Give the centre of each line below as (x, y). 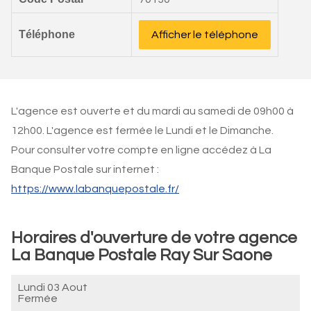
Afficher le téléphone (205, 35)
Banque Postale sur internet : (85, 169)
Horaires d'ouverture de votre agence (154, 238)
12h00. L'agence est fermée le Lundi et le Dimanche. (142, 131)
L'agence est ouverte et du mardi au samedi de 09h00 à (152, 111)
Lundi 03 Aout (53, 287)
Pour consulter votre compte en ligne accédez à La (141, 150)
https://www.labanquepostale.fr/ (95, 189)
